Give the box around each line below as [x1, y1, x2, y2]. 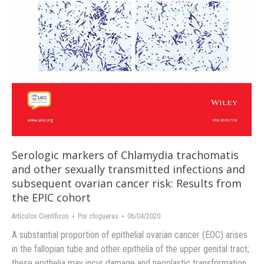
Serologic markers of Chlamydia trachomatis [12, 148, 239, 163]
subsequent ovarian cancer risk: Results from [12, 176, 242, 191]
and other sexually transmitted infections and [12, 162, 245, 177]
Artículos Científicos [12, 212, 69, 221]
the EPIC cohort [12, 190, 91, 205]
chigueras [89, 212, 118, 221]
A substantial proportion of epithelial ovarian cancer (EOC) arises [12, 229, 247, 241]
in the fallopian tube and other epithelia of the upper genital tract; [12, 243, 249, 255]
